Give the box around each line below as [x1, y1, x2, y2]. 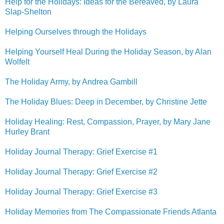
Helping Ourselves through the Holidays [5, 27, 146, 36]
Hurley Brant [5, 127, 49, 136]
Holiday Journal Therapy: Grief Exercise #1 [5, 147, 157, 156]
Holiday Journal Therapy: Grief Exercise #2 [5, 167, 157, 176]
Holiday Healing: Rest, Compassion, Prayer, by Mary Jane [5, 117, 210, 126]
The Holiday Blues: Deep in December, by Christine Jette [5, 97, 207, 106]
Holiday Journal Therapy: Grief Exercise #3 [5, 187, 157, 196]
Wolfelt [5, 57, 29, 66]
